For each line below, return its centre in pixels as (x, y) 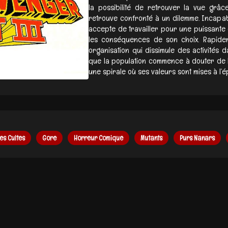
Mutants (151, 138)
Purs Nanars (197, 138)
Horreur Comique (98, 138)
